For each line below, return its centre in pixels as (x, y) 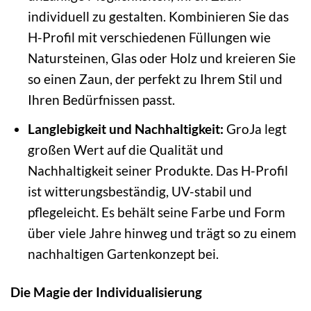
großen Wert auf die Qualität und (125, 149)
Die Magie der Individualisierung (106, 292)
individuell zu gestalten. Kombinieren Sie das (158, 17)
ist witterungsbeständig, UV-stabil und (140, 191)
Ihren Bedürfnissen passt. (101, 100)
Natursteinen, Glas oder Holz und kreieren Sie (161, 58)
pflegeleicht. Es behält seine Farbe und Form (156, 212)
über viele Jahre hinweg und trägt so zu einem (162, 233)
